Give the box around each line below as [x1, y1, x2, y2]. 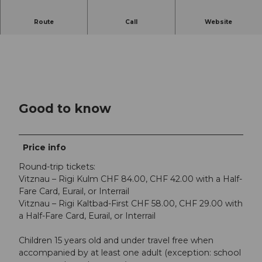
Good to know [19, 100, 111, 116]
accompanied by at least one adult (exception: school [19, 247, 241, 258]
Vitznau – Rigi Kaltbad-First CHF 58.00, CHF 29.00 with [19, 198, 243, 209]
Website [205, 18, 233, 26]
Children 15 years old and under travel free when [19, 235, 213, 246]
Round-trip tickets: [19, 161, 95, 173]
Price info [23, 142, 67, 153]
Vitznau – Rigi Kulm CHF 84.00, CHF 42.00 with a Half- [19, 174, 242, 185]
